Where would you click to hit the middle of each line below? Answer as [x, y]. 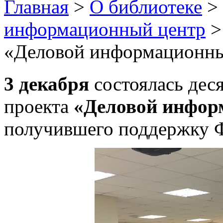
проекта [39, 106]
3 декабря [47, 84]
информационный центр [105, 29]
